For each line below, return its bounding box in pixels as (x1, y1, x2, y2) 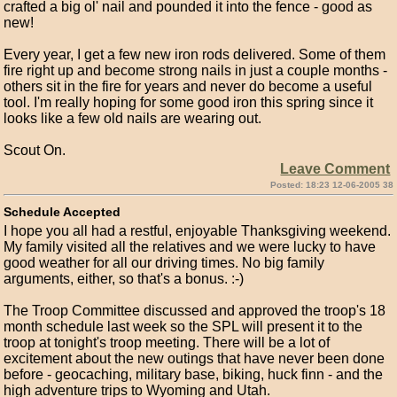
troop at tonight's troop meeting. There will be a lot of (4, 335, 331, 350)
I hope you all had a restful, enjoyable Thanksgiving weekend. (4, 223, 392, 238)
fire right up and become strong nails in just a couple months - (4, 63, 388, 78)
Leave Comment (280, 161, 391, 176)
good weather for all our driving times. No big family (4, 255, 325, 270)
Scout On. (4, 143, 66, 158)
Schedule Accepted (4, 205, 121, 219)
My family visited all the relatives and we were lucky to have (4, 239, 377, 254)
